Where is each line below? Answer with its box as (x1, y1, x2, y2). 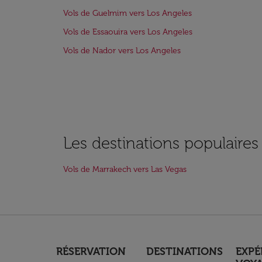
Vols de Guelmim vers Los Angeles (63, 8, 192, 18)
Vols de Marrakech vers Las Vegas (63, 164, 187, 174)
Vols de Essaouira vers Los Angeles (63, 27, 192, 37)
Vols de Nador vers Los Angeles (63, 46, 181, 56)
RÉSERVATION (56, 245, 126, 258)
